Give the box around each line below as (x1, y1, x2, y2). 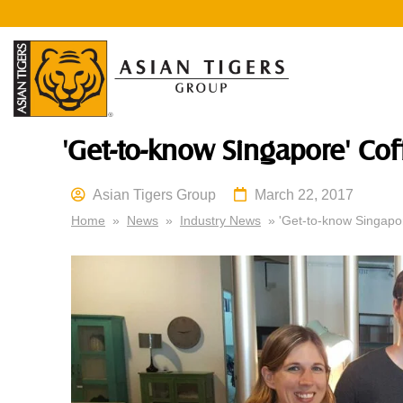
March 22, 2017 (255, 187, 354, 203)
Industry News (180, 213, 261, 228)
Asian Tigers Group (93, 187, 216, 203)
